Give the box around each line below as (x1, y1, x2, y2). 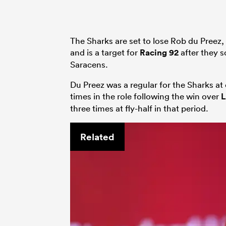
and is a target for (70, 46, 140, 58)
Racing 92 (140, 46, 179, 58)
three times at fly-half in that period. (70, 102, 208, 114)
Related (80, 130, 115, 143)
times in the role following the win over (70, 90, 221, 101)
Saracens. (70, 59, 108, 70)
